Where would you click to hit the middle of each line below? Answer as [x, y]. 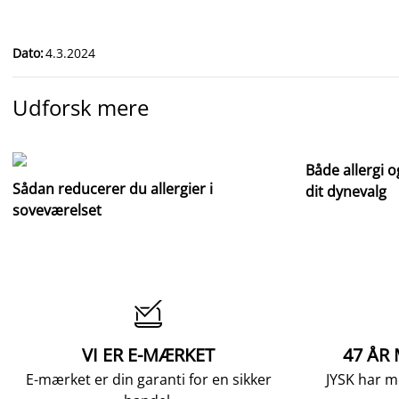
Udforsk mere [81, 107]
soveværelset [57, 210]
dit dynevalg [346, 191]
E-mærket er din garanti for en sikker [148, 379]
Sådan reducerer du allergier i [113, 189]
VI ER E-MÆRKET [148, 355]
